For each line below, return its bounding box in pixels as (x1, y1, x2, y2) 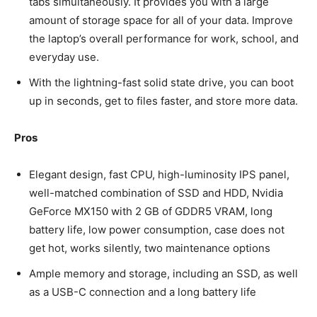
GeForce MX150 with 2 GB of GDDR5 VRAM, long (29, 204, 272, 218)
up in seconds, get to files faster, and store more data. (29, 93, 298, 108)
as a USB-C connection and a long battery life (29, 284, 259, 299)
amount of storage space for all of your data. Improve (29, 13, 293, 27)
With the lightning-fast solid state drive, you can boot (29, 75, 294, 89)
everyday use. (29, 50, 99, 64)
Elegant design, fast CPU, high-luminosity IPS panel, (29, 167, 289, 181)
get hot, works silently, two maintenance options (29, 241, 270, 255)
